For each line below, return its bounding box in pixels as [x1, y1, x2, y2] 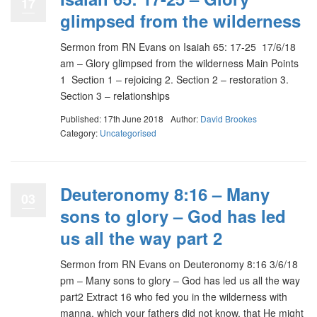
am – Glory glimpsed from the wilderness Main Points [60, 55, 299, 70]
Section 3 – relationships [60, 88, 170, 103]
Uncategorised [100, 127, 156, 139]
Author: [171, 113, 200, 125]
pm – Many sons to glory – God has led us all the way [60, 273, 300, 287]
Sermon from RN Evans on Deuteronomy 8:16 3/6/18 [60, 257, 298, 271]
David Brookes [200, 113, 257, 125]
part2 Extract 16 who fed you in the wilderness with [60, 289, 287, 304]
